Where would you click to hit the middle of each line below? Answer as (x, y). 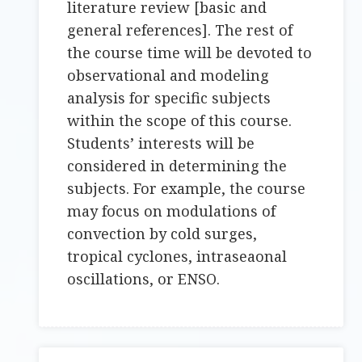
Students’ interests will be (161, 143)
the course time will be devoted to (190, 53)
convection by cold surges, (162, 234)
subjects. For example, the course (187, 189)
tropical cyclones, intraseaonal (177, 257)
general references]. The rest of (180, 30)
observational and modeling (168, 76)
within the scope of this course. (180, 121)
